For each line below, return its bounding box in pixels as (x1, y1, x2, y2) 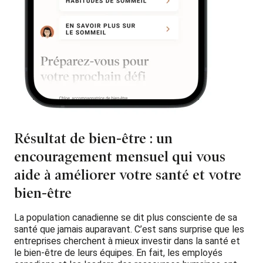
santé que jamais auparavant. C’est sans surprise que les (14, 223, 244, 235)
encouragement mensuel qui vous (14, 148, 225, 165)
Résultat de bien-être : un (14, 130, 173, 147)
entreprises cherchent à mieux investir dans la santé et (14, 235, 240, 247)
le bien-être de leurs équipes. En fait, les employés (14, 247, 222, 258)
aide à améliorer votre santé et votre (14, 166, 241, 183)
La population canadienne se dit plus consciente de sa (14, 211, 237, 223)
